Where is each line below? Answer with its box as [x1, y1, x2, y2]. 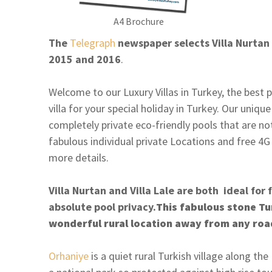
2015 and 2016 [49, 52, 121, 66]
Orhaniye [49, 248, 89, 263]
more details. [49, 150, 109, 165]
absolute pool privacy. [49, 199, 156, 214]
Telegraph [70, 35, 115, 50]
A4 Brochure [113, 15, 164, 27]
